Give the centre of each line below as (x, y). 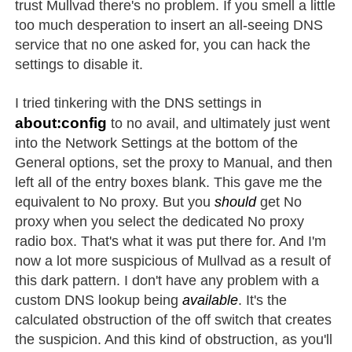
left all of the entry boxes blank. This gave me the (169, 182)
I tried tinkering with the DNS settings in (139, 103)
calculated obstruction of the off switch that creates (174, 319)
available (211, 300)
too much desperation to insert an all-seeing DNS (169, 25)
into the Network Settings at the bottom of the (157, 143)
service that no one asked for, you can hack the (163, 44)
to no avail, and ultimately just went (219, 123)
